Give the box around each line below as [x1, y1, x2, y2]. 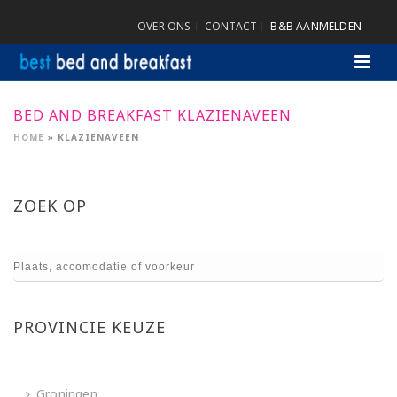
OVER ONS [136, 19, 191, 34]
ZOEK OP [13, 195, 87, 216]
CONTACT [204, 19, 258, 34]
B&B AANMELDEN [270, 19, 362, 34]
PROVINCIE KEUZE [13, 316, 166, 338]
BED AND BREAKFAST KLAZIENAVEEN [13, 105, 292, 125]
